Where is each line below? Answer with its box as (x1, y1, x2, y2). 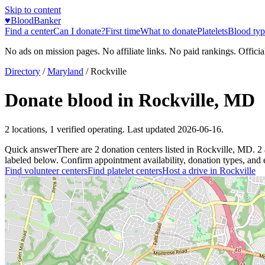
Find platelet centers (88, 165, 162, 176)
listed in (163, 144, 196, 154)
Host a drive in (162, 165, 219, 176)
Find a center (5, 26, 53, 36)
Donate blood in (5, 89, 138, 111)
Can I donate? (53, 26, 105, 36)
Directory (5, 66, 40, 76)
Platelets (197, 26, 228, 36)
